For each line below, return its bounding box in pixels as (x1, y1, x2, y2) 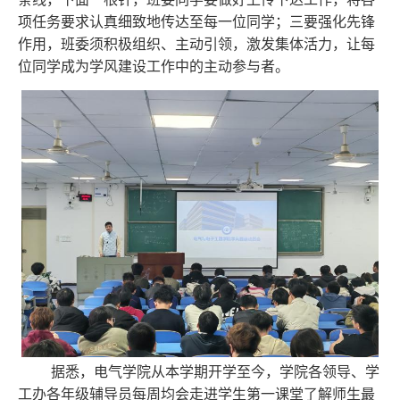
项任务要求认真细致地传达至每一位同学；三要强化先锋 (18, 13, 375, 29)
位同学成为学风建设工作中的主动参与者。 (18, 58, 289, 74)
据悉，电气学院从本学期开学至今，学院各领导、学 (51, 364, 379, 380)
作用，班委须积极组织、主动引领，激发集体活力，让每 (18, 36, 375, 52)
